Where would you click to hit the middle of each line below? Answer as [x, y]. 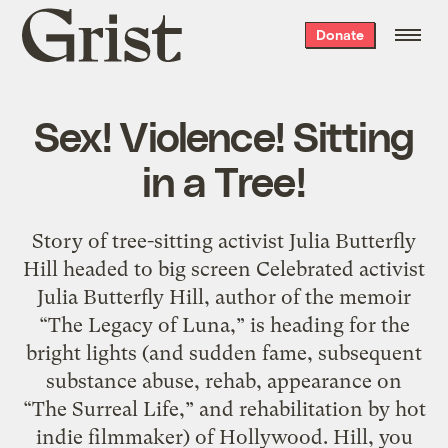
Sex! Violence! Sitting [224, 134]
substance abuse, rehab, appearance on [224, 380]
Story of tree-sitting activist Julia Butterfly [224, 240]
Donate [339, 34]
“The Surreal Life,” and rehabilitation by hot [224, 408]
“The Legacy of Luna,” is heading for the [224, 324]
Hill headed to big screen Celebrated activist [224, 268]
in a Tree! [224, 179]
